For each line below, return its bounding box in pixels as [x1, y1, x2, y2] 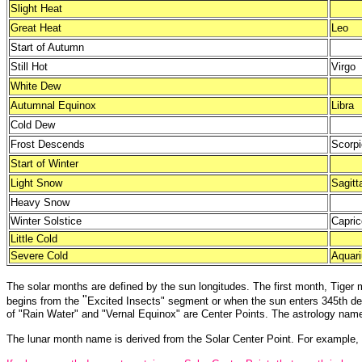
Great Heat [11, 22, 61, 34]
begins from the [6, 295, 82, 307]
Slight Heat [11, 2, 62, 15]
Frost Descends [11, 138, 85, 150]
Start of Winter [11, 158, 78, 170]
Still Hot [11, 61, 48, 73]
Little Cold [11, 233, 57, 245]
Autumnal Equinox [11, 99, 96, 112]
